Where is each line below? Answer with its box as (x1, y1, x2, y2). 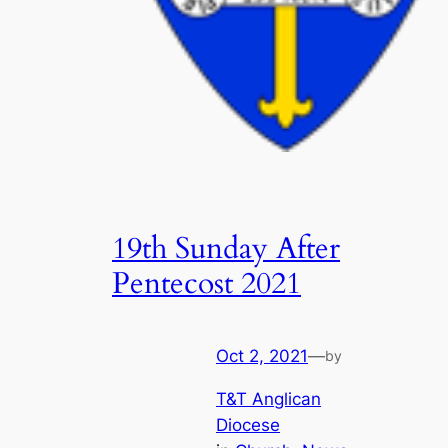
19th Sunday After (112, 228, 340, 269)
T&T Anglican (216, 388, 321, 409)
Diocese (216, 414, 280, 435)
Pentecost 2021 (112, 263, 301, 304)
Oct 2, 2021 (216, 346, 308, 367)
